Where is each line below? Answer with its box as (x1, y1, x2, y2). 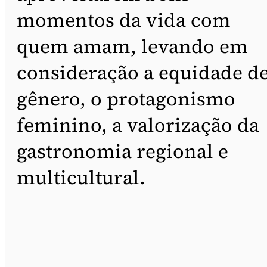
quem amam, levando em (17, 33, 248, 60)
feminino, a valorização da (17, 111, 259, 138)
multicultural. (17, 164, 145, 191)
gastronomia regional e (17, 138, 228, 164)
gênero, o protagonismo (17, 85, 235, 112)
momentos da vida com (17, 7, 231, 33)
